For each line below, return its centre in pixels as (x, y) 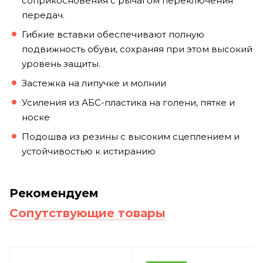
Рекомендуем (54, 193)
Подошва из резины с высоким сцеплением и (131, 136)
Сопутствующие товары (87, 213)
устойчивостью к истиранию (89, 151)
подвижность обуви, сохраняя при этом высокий (137, 49)
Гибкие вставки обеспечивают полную (113, 34)
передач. (43, 15)
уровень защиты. (61, 63)
